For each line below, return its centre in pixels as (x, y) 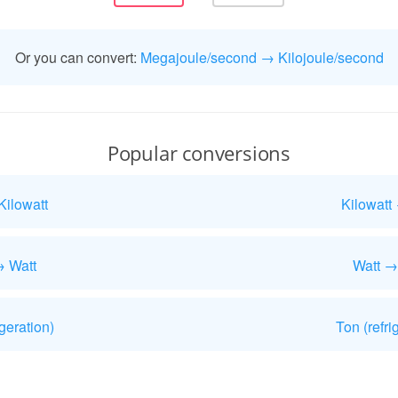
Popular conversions (199, 153)
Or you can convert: (77, 57)
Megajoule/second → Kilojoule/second (262, 57)
